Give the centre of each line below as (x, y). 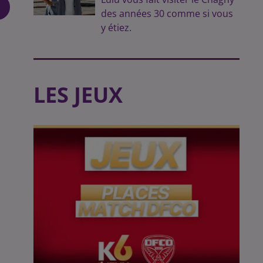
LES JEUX (78, 95)
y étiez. (117, 28)
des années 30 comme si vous (167, 14)
